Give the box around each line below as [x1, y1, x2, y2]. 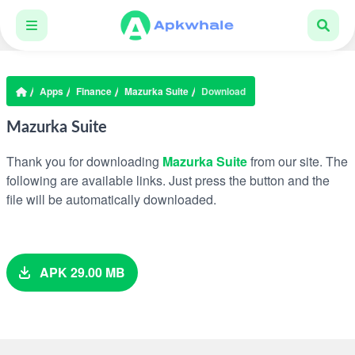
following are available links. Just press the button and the [6, 171, 330, 189]
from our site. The [247, 152, 348, 170]
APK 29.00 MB [36, 263, 125, 281]
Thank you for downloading [6, 152, 162, 170]
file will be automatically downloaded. [6, 190, 216, 208]
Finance [75, 84, 112, 98]
